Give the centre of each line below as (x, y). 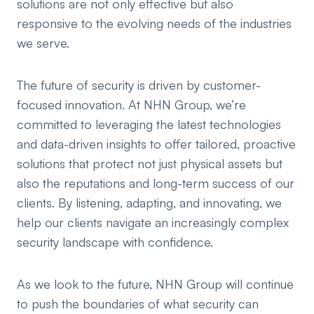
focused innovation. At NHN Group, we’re (131, 105)
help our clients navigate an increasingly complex (153, 223)
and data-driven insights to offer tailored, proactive (156, 144)
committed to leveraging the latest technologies (149, 124)
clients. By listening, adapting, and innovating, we (149, 203)
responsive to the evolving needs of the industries (154, 23)
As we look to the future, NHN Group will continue (155, 284)
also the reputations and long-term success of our (156, 183)
